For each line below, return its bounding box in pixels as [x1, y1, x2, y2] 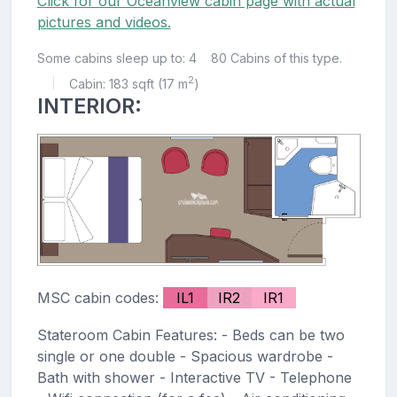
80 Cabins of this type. [210, 50, 342, 66]
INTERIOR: [36, 92, 142, 119]
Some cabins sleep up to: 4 [36, 50, 197, 66]
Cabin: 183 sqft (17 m [68, 75, 188, 91]
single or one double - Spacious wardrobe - [36, 347, 333, 366]
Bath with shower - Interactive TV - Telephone [36, 369, 352, 387]
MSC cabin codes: [36, 289, 163, 307]
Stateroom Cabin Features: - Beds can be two [36, 326, 345, 345]
